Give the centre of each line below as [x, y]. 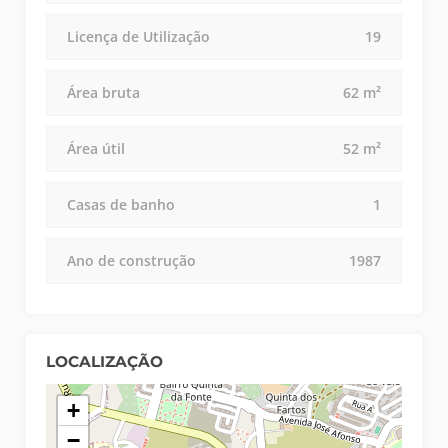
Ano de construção [132, 261]
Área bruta [104, 93]
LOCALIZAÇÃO [105, 362]
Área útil [96, 149]
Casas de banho [121, 205]
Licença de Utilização [139, 37]
